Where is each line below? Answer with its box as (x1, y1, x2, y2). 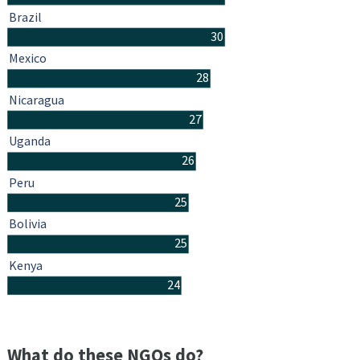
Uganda (9, 133, 51, 149)
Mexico (9, 50, 47, 67)
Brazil (9, 9, 42, 26)
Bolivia (9, 215, 47, 232)
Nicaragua (9, 92, 64, 108)
